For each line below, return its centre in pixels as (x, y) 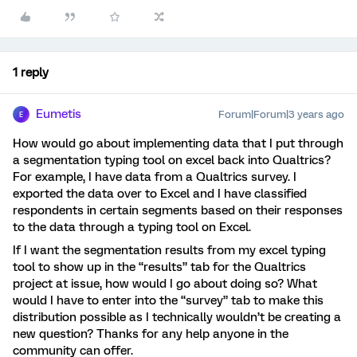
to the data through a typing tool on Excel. (133, 227)
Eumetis (59, 114)
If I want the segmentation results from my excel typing (169, 250)
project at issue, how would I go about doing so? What (165, 284)
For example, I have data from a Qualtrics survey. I (155, 177)
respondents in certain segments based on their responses (178, 210)
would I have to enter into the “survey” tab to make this (168, 300)
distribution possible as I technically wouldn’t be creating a (177, 317)
